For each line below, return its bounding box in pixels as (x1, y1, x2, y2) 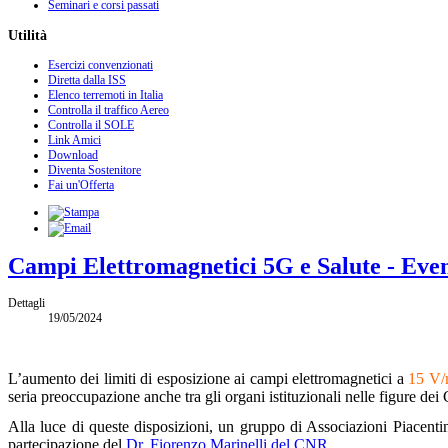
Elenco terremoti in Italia (48, 87, 163, 102)
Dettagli (8, 295, 45, 310)
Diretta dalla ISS (48, 72, 126, 87)
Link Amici (48, 132, 101, 147)
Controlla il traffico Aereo (48, 102, 169, 117)
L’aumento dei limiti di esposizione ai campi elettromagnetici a (8, 369, 409, 387)
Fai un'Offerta (48, 177, 114, 192)
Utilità (8, 26, 47, 43)
